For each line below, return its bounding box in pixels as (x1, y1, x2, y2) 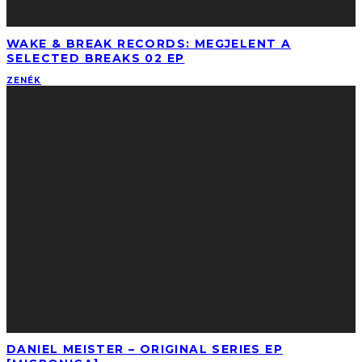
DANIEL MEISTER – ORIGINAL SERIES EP (6, 342, 283, 357)
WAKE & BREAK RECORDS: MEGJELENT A (6, 36, 292, 51)
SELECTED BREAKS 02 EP (6, 50, 185, 65)
